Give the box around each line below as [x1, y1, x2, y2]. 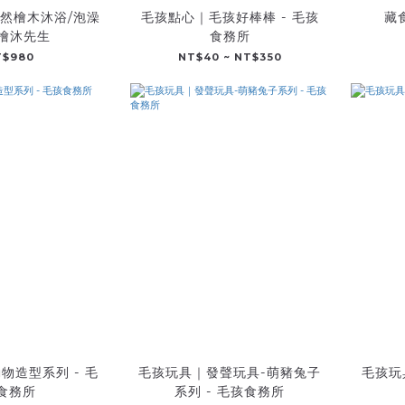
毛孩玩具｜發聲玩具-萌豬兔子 [138, 363, 321, 381]
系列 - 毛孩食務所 [174, 382, 285, 400]
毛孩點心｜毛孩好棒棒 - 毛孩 [140, 9, 319, 26]
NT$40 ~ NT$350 [177, 51, 282, 64]
